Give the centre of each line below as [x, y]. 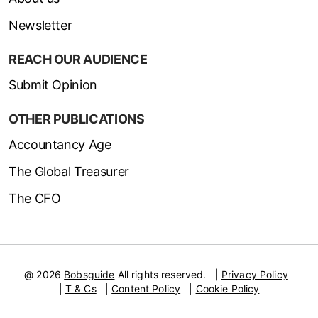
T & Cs [81, 288]
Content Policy [146, 288]
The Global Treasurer [69, 171]
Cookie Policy [227, 288]
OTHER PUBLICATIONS [77, 119]
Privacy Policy [254, 274]
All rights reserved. [160, 274]
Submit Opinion [53, 84]
